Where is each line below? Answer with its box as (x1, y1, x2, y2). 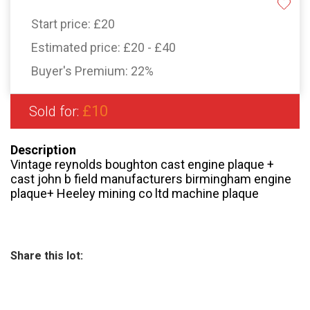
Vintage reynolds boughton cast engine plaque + (10, 157, 274, 172)
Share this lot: (10, 249, 83, 263)
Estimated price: (31, 40, 123, 55)
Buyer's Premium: (31, 64, 131, 79)
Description (10, 143, 76, 158)
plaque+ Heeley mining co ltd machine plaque (10, 186, 259, 201)
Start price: (31, 17, 93, 32)
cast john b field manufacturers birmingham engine (10, 172, 291, 187)
